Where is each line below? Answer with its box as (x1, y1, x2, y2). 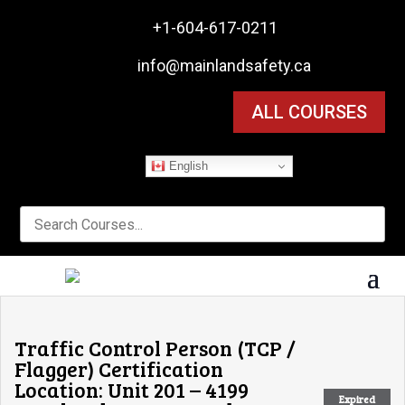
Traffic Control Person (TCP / (14, 334, 296, 362)
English (165, 158, 208, 173)
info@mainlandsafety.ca (137, 56, 311, 75)
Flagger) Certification (14, 354, 223, 382)
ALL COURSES (250, 101, 367, 123)
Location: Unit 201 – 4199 (14, 375, 249, 403)
